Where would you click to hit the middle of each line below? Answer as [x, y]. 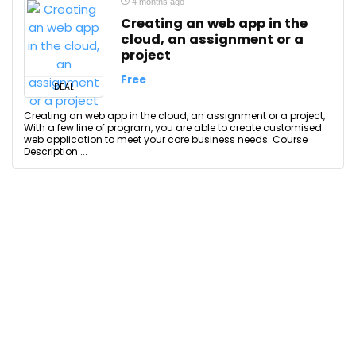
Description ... [56, 151]
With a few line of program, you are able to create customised [173, 128]
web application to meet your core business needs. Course [166, 139]
